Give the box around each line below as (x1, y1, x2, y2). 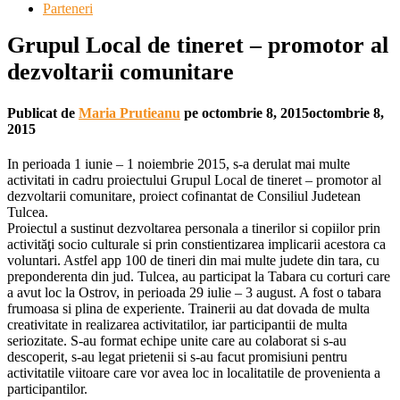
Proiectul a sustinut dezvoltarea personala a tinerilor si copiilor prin (7, 220, 380, 236)
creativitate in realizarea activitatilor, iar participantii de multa (7, 316, 347, 332)
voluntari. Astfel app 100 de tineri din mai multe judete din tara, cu (7, 252, 379, 268)
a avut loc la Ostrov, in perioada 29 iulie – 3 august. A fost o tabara (7, 284, 381, 300)
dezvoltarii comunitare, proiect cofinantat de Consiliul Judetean (7, 187, 361, 204)
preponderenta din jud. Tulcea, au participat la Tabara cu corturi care (7, 268, 390, 284)
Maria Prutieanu (79, 104, 180, 121)
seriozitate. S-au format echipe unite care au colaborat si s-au (7, 332, 346, 348)
